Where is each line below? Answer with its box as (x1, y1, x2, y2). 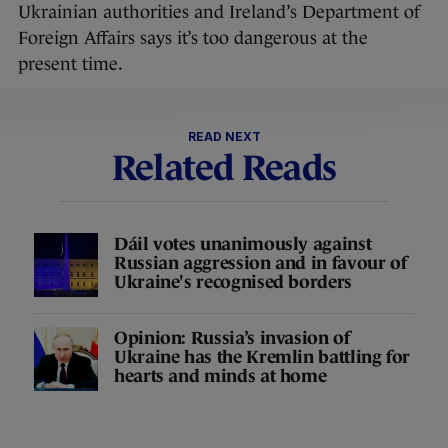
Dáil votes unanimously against (114, 233, 372, 254)
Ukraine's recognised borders (114, 271, 352, 292)
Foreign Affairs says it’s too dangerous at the (18, 28, 368, 49)
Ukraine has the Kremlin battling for (114, 346, 411, 367)
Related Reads (111, 147, 337, 189)
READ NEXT (187, 129, 261, 145)
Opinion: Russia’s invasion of (114, 327, 350, 348)
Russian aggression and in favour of (114, 252, 407, 273)
